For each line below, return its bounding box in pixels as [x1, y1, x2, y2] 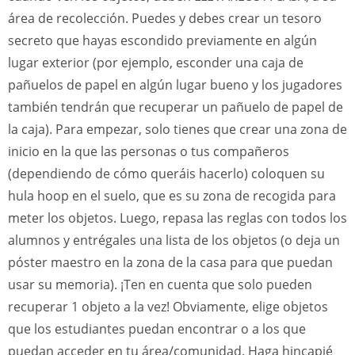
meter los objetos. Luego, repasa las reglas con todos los [8, 209, 347, 227]
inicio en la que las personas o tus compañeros [8, 143, 289, 160]
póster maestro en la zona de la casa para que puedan [8, 254, 333, 271]
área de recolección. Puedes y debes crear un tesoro [8, 10, 322, 27]
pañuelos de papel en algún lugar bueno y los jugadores [8, 76, 342, 94]
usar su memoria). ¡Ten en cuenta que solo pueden [8, 276, 312, 293]
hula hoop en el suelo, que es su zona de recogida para [8, 187, 336, 204]
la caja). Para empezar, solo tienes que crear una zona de [8, 120, 347, 138]
